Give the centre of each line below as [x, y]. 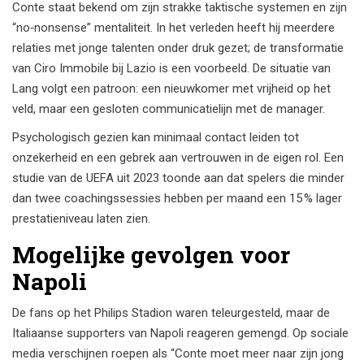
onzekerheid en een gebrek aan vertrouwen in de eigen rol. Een [178, 158]
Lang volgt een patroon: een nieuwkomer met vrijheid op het [171, 89]
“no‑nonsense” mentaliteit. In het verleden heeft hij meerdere [173, 28]
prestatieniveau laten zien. [81, 219]
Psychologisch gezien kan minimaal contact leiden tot [156, 138]
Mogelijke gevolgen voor [151, 255]
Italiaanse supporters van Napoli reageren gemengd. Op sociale [180, 334]
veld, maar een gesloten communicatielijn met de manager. [169, 109]
